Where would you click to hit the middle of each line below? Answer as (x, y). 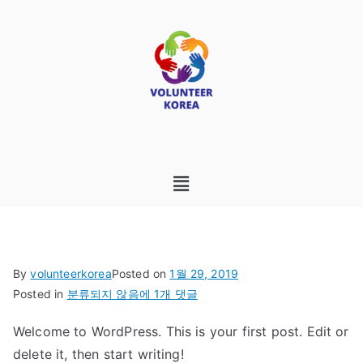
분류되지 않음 (103, 294)
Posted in (40, 294)
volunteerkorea (71, 274)
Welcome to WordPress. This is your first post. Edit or (181, 332)
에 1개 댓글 (168, 294)
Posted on (141, 274)
